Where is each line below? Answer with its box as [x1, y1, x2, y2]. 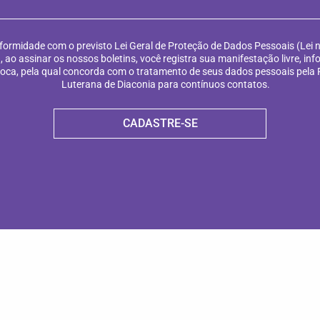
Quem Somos [7, 268, 85, 284]
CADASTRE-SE [122, 116, 198, 130]
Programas [14, 292, 78, 308]
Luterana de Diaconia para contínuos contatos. [61, 78, 270, 90]
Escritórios [243, 292, 304, 308]
